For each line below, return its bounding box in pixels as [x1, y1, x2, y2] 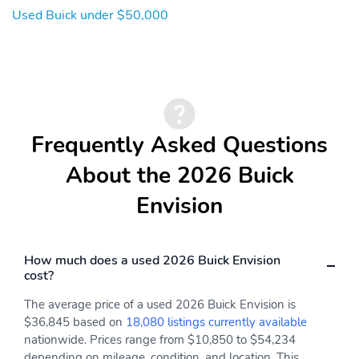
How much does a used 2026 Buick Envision [24, 251, 280, 269]
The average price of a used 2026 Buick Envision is [24, 296, 296, 313]
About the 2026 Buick [65, 159, 294, 191]
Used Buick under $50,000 [12, 6, 168, 24]
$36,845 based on [24, 313, 126, 330]
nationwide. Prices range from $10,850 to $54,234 [24, 331, 296, 348]
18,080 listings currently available [126, 313, 307, 330]
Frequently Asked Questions [31, 129, 328, 160]
